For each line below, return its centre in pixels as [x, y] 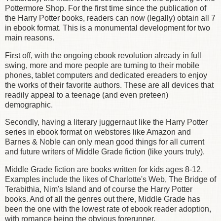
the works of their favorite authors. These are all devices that [109, 85]
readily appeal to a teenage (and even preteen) [87, 95]
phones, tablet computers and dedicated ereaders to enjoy [106, 75]
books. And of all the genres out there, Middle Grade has [103, 199]
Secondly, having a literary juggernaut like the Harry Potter [106, 122]
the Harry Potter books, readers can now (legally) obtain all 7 [110, 18]
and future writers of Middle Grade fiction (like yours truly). [105, 152]
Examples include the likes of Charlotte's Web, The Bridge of [110, 180]
